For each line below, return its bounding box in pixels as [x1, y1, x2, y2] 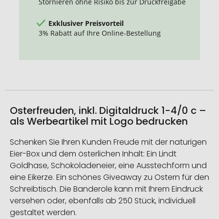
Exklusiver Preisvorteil [48, 18, 124, 28]
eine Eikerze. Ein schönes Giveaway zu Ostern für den [10, 172, 209, 183]
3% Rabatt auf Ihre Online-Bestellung [39, 28, 161, 38]
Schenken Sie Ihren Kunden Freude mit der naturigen [10, 136, 207, 148]
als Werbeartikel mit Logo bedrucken [10, 114, 188, 129]
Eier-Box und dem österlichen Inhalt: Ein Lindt [10, 148, 176, 160]
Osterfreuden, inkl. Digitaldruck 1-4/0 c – [10, 104, 206, 118]
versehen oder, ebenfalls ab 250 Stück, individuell [10, 195, 196, 207]
